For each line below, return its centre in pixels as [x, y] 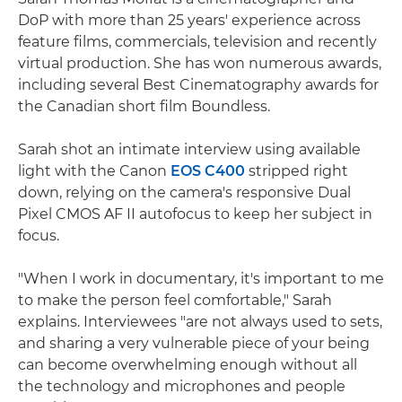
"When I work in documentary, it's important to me [201, 279]
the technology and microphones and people [182, 386]
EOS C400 [208, 171]
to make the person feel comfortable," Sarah [175, 300]
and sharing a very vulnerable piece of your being [194, 343]
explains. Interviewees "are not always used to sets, [200, 322]
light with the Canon [94, 171]
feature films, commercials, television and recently [197, 42]
